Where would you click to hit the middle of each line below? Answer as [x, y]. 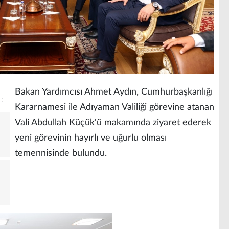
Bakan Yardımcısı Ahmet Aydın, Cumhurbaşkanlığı [114, 92]
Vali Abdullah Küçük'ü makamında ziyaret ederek [113, 122]
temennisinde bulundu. [61, 153]
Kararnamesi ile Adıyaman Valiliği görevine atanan [114, 107]
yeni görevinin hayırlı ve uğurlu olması [91, 138]
